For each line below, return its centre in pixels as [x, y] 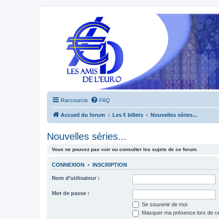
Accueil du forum [83, 115]
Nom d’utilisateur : [76, 178]
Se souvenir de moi [164, 204]
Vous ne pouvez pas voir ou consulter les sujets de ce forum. [125, 149]
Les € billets [128, 115]
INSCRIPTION [110, 165]
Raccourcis [74, 100]
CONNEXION [68, 165]
